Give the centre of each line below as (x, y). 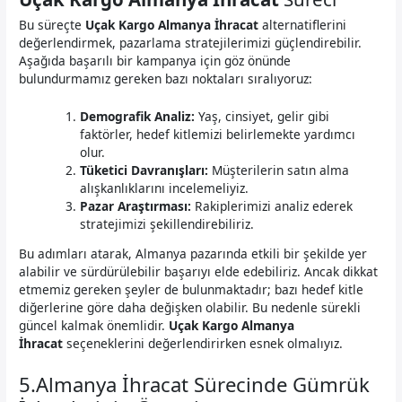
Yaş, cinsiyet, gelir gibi (262, 116)
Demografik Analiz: (138, 116)
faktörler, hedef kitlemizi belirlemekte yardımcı (218, 134)
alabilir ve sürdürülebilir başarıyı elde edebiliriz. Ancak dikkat (199, 272)
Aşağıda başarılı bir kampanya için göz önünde (155, 60)
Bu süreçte (52, 24)
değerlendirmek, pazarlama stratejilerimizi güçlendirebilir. (191, 42)
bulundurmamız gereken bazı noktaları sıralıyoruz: (166, 78)
